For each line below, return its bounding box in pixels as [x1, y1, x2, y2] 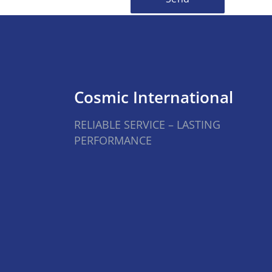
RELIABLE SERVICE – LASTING [74, 117, 220, 132]
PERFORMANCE [74, 133, 152, 148]
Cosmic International [74, 86, 233, 108]
